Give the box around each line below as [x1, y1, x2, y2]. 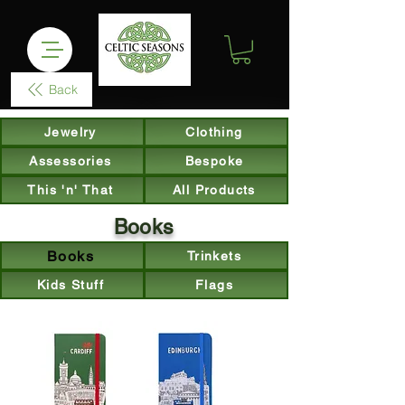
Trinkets [186, 249, 242, 263]
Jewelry [44, 125, 97, 139]
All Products [173, 183, 256, 197]
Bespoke [184, 154, 244, 168]
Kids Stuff [37, 278, 104, 292]
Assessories [29, 154, 112, 168]
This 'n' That [27, 183, 114, 197]
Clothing [185, 125, 243, 139]
